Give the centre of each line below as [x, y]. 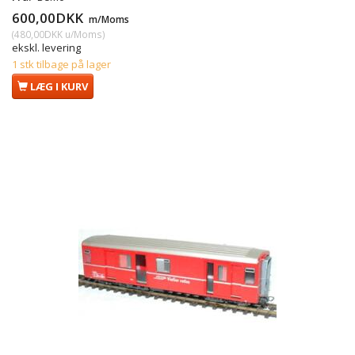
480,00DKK [38, 34]
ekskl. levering [46, 47]
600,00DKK [49, 17]
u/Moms [82, 34]
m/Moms [108, 19]
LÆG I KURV [59, 86]
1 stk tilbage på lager [61, 64]
